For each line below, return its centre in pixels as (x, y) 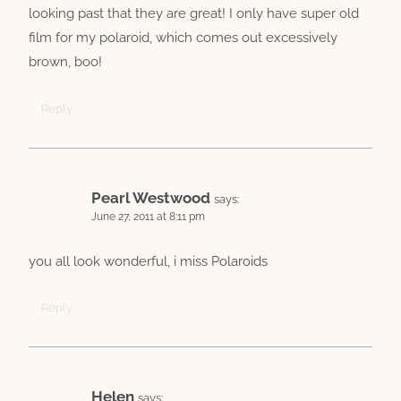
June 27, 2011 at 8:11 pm (148, 217)
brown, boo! (65, 62)
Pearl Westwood (151, 198)
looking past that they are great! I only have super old (194, 14)
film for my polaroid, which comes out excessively (183, 38)
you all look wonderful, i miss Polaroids (148, 261)
